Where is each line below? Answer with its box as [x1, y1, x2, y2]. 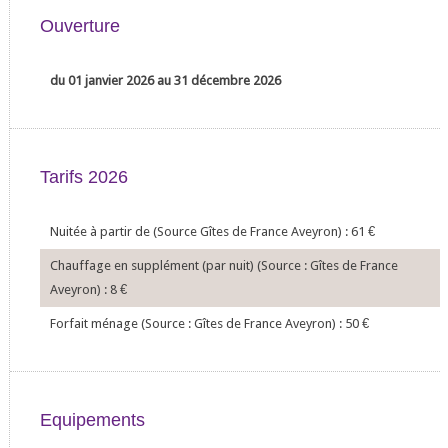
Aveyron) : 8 [49, 282, 120, 297]
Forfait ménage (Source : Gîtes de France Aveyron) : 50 [49, 316, 362, 331]
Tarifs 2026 [39, 167, 128, 187]
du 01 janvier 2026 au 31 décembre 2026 [49, 73, 281, 88]
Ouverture [39, 16, 120, 36]
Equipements [39, 410, 145, 430]
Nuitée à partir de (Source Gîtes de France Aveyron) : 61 [49, 224, 368, 239]
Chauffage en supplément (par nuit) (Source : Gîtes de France [49, 258, 398, 273]
